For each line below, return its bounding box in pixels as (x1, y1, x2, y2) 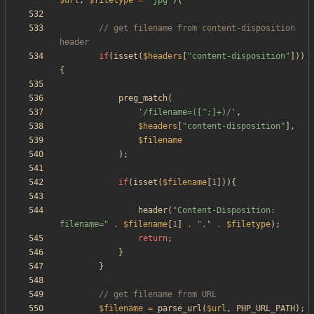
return (138, 233, 168, 244)
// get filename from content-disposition (99, 23, 295, 34)
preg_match (118, 93, 168, 104)
